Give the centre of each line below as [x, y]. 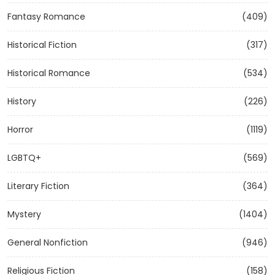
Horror [20, 130]
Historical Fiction [42, 45]
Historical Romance [49, 73]
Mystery [24, 214]
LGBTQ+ [24, 158]
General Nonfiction [48, 242]
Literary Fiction [38, 186]
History [22, 101]
